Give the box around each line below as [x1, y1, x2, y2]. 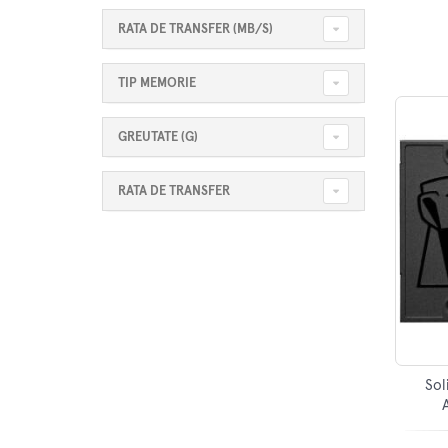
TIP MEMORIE [118, 76, 196, 90]
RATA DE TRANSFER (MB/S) [118, 22, 273, 36]
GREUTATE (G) [118, 130, 198, 144]
